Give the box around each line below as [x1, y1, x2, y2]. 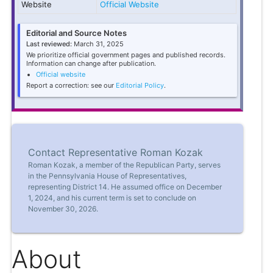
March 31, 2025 [72, 40, 124, 49]
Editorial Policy [116, 81, 165, 90]
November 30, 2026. [28, 204, 99, 214]
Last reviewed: [26, 40, 73, 49]
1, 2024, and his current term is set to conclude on [28, 193, 197, 203]
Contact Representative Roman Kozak [28, 146, 204, 159]
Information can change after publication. [26, 59, 157, 68]
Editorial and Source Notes [26, 28, 127, 38]
